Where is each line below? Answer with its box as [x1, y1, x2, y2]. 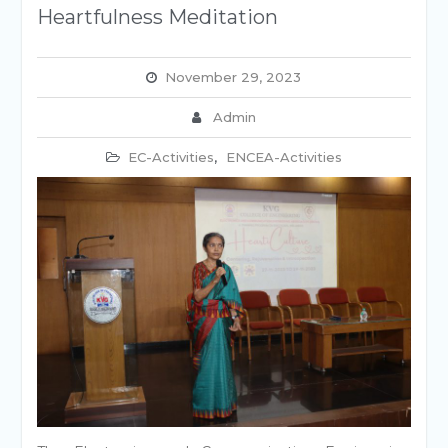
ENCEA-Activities [225, 149, 342, 165]
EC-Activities [127, 149, 214, 165]
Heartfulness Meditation [36, 5, 278, 29]
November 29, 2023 [165, 69, 302, 85]
